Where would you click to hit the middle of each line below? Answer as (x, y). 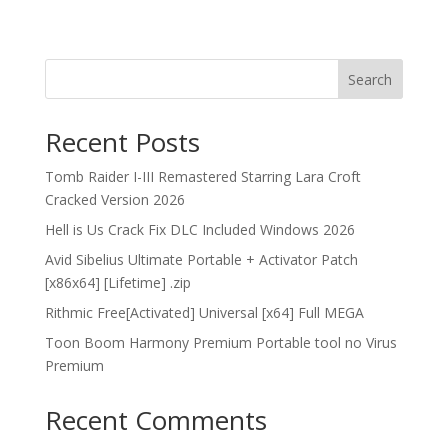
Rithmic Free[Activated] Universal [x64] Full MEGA (204, 312)
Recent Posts (122, 142)
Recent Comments (155, 420)
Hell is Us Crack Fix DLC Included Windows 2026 (199, 229)
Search (370, 79)
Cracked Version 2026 (114, 199)
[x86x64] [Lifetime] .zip (117, 282)
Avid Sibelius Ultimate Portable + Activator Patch (201, 259)
